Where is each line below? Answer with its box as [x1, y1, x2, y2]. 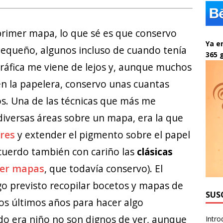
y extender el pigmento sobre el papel [15, 128, 190, 141]
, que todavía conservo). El [44, 162, 163, 175]
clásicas [137, 145, 173, 158]
